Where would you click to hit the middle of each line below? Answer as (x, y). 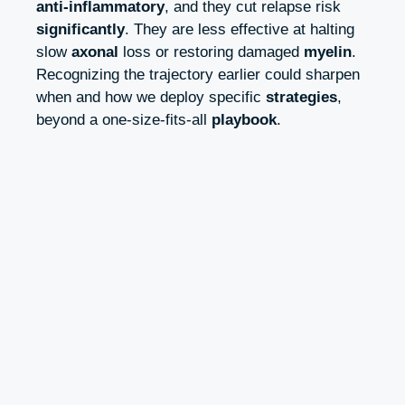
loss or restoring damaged (211, 52)
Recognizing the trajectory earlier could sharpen (198, 74)
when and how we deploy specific (151, 97)
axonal (95, 52)
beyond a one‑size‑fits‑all (124, 119)
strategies (301, 97)
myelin (328, 52)
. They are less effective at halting (240, 29)
